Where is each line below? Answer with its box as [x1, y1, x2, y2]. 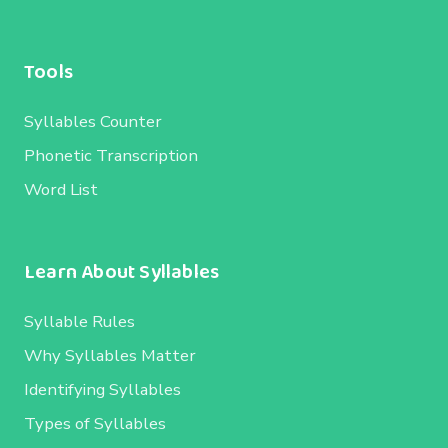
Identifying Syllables [24, 377, 181, 401]
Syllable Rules [24, 309, 135, 333]
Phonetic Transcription [24, 143, 198, 167]
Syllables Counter [24, 109, 162, 133]
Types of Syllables [24, 411, 166, 435]
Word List [24, 177, 98, 201]
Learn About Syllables [24, 255, 220, 288]
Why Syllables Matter [24, 343, 196, 367]
